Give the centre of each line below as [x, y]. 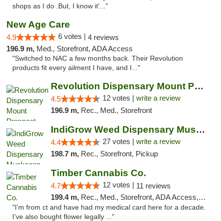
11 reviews [153, 186]
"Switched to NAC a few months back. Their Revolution [98, 58]
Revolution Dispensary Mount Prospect [199, 86]
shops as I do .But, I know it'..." [60, 6]
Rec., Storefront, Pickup [119, 154]
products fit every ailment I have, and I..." [76, 68]
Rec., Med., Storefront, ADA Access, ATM [139, 197]
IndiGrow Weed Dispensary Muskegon [200, 129]
